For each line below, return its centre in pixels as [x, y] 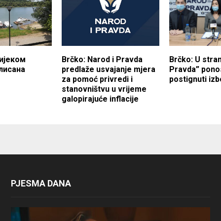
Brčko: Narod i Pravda [102, 59]
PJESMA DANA [41, 183]
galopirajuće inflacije [100, 99]
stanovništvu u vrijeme [104, 89]
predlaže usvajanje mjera [108, 69]
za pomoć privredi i [97, 79]
